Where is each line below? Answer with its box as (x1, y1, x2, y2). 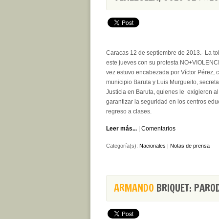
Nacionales (139, 143, 166, 149)
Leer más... (106, 125, 137, 132)
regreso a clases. (106, 108, 152, 115)
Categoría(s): (106, 143, 139, 149)
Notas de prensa (170, 143, 210, 149)
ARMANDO (114, 181, 154, 195)
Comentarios (141, 125, 175, 132)
